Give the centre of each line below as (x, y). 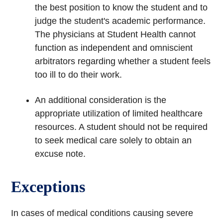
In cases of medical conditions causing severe (102, 213)
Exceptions (48, 187)
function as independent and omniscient (114, 48)
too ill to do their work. (79, 75)
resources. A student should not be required (121, 127)
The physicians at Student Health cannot (115, 35)
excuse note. (60, 154)
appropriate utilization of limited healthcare (119, 114)
